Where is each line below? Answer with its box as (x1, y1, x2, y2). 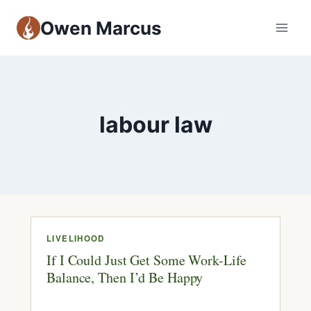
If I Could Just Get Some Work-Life (47, 251, 246, 270)
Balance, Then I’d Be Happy (47, 268, 203, 287)
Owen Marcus (40, 17, 162, 39)
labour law (99, 111, 212, 138)
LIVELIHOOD (47, 233, 105, 244)
